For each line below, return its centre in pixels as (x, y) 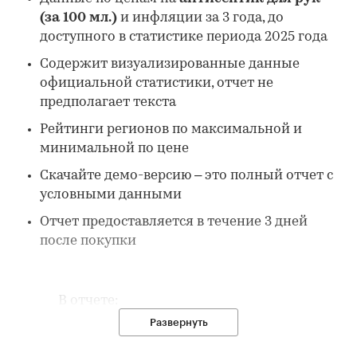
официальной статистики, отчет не (157, 84)
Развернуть (178, 323)
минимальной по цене (114, 149)
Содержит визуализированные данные (170, 65)
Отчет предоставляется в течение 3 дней (174, 222)
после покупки (88, 241)
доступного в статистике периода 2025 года (184, 37)
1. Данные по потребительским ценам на (163, 331)
